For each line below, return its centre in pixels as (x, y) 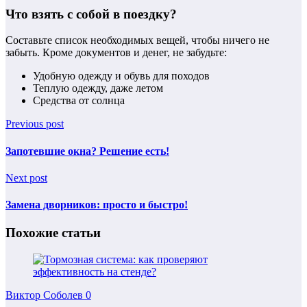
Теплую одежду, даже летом (98, 88)
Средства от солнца (79, 101)
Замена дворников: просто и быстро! (97, 205)
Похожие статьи (53, 233)
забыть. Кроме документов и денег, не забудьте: (116, 53)
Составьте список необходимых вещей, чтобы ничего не (137, 40)
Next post (26, 177)
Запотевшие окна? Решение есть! (87, 151)
